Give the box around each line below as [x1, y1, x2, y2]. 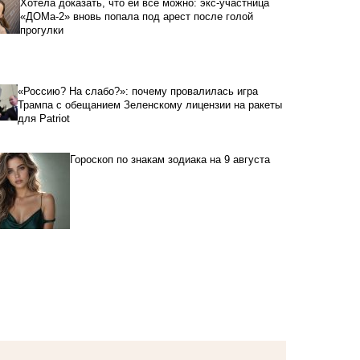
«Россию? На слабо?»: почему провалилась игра [17, 84, 258, 97]
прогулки [19, 23, 63, 36]
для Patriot [17, 112, 70, 125]
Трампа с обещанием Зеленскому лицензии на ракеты [17, 98, 282, 111]
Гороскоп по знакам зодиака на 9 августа [70, 153, 270, 166]
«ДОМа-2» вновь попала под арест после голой [19, 10, 253, 22]
